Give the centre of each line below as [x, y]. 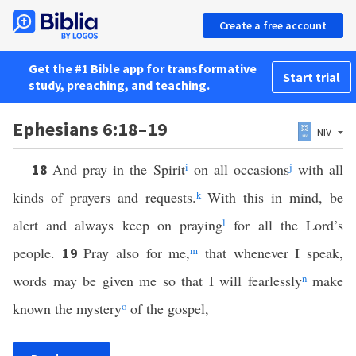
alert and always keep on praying [118, 225]
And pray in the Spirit [119, 169]
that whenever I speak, [271, 253]
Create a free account [273, 25]
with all [318, 169]
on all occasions [238, 169]
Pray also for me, [137, 253]
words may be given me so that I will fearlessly [157, 281]
